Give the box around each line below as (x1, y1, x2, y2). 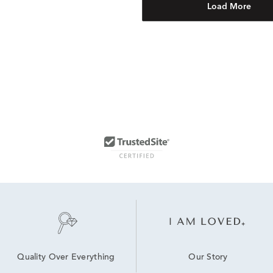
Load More (207, 2, 252, 12)
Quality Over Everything (17, 253, 115, 263)
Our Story (188, 253, 228, 262)
